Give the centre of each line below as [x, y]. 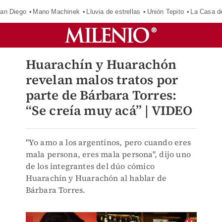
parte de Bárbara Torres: [101, 95]
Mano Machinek [56, 11]
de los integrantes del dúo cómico [90, 166]
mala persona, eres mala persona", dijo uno [108, 154]
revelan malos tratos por [102, 80]
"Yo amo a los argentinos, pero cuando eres [108, 142]
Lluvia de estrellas [113, 11]
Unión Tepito [165, 11]
